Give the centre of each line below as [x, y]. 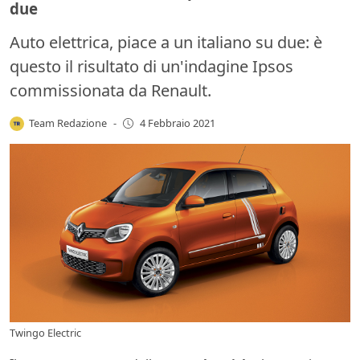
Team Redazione [68, 123]
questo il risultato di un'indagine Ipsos [151, 66]
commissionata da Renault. [110, 90]
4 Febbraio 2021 [177, 123]
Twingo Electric [45, 333]
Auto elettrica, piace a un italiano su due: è [166, 42]
